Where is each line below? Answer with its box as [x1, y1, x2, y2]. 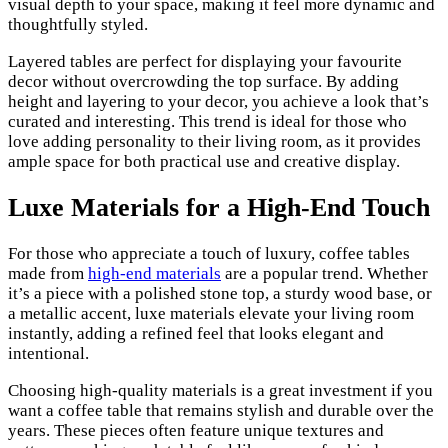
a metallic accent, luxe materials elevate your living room [8, 304, 414, 324]
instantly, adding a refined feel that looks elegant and [8, 324, 384, 344]
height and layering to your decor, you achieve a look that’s [8, 91, 429, 111]
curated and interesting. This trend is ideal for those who [8, 111, 407, 131]
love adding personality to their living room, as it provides [8, 131, 421, 151]
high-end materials [88, 264, 221, 284]
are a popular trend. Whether [221, 264, 428, 284]
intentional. [8, 344, 89, 364]
